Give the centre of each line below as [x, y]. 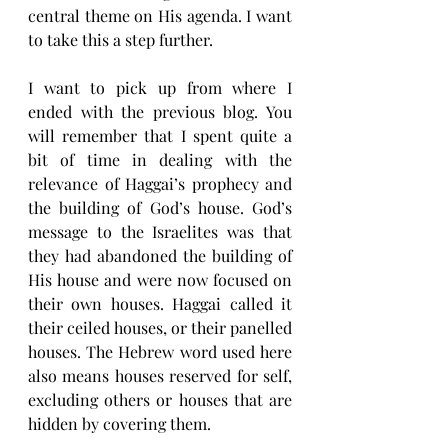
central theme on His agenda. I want [160, 16]
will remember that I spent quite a [160, 136]
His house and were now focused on [160, 280]
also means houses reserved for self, [160, 376]
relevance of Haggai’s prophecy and [160, 184]
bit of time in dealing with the [160, 160]
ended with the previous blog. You [160, 112]
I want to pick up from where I [160, 88]
